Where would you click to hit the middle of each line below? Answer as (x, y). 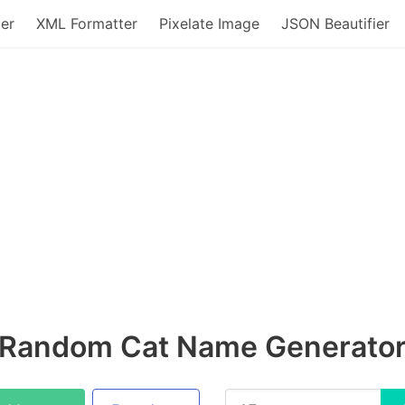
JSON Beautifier (335, 24)
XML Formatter (87, 24)
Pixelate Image (209, 24)
